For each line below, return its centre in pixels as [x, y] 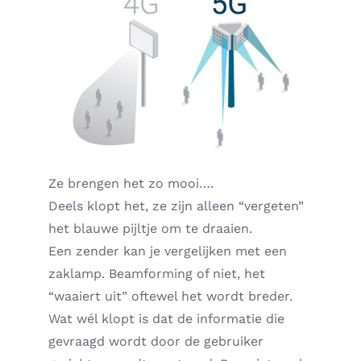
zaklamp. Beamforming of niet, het [157, 274]
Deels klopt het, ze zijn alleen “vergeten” [176, 206]
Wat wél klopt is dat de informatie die [166, 319]
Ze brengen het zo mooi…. [131, 184]
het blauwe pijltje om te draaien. [150, 229]
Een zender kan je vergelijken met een [168, 251]
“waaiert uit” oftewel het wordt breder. [170, 297]
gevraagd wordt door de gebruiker [156, 342]
